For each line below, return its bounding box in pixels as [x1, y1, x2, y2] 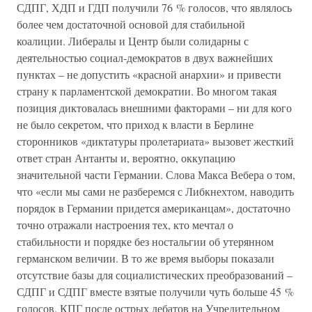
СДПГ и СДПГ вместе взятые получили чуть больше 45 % [17, 284, 294, 299]
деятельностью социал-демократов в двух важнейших [17, 50, 273, 65]
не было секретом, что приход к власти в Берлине [17, 117, 253, 132]
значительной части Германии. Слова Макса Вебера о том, [17, 167, 295, 182]
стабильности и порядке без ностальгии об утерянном [17, 234, 274, 249]
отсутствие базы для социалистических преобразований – [17, 267, 292, 282]
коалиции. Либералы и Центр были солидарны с [17, 33, 249, 48]
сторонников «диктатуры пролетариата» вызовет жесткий [17, 134, 294, 148]
